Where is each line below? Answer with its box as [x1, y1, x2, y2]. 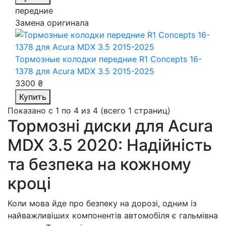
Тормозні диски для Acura [8, 116, 213, 136]
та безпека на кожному [8, 154, 191, 174]
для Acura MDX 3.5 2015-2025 [36, 66, 154, 76]
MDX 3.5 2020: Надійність [8, 135, 212, 155]
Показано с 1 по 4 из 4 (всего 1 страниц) [8, 105, 171, 116]
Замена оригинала [15, 18, 89, 28]
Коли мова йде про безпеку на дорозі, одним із [8, 198, 197, 208]
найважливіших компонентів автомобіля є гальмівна [8, 210, 218, 220]
